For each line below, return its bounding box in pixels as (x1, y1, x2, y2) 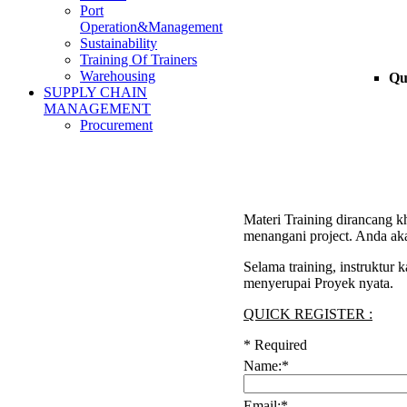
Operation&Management (80, 19, 223, 35)
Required (254, 336, 307, 352)
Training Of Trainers (80, 52, 197, 67)
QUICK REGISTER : (243, 305, 372, 322)
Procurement (80, 117, 153, 133)
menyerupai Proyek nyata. (243, 274, 393, 291)
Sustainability (80, 35, 157, 51)
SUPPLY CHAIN (44, 84, 147, 100)
